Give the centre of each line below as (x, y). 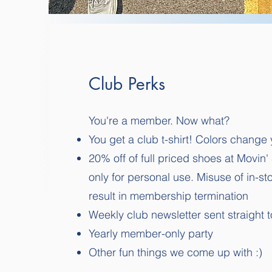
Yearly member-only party (151, 233)
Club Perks (127, 83)
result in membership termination (168, 195)
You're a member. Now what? (159, 120)
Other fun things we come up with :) (175, 252)
